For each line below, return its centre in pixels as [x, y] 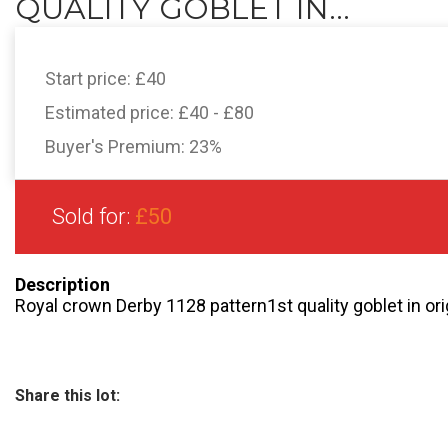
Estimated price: [111, 112]
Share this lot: [67, 395]
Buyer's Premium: [117, 146]
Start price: [90, 78]
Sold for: [93, 216]
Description [62, 284]
